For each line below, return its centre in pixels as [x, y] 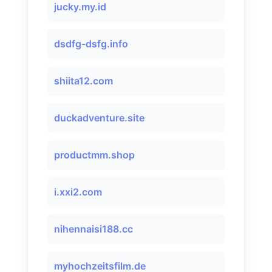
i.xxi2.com [78, 192]
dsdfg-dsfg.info [91, 44]
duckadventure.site [99, 118]
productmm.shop [94, 155]
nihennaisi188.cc [93, 229]
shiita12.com [83, 81]
